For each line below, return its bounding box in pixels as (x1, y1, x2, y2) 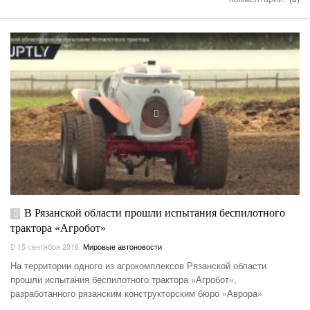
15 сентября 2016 (15, 241, 79, 253)
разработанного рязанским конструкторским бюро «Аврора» (10, 286, 262, 300)
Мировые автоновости (83, 241, 162, 253)
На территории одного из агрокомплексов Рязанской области (10, 259, 266, 273)
